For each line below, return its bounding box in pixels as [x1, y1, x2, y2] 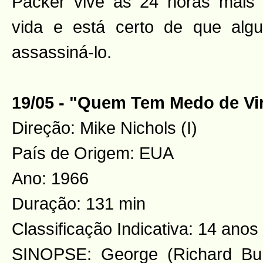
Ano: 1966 [12, 168, 89, 188]
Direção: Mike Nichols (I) [12, 118, 197, 137]
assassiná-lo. [12, 42, 112, 62]
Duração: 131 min [12, 194, 146, 213]
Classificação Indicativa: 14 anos [12, 219, 258, 238]
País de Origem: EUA [12, 143, 174, 163]
